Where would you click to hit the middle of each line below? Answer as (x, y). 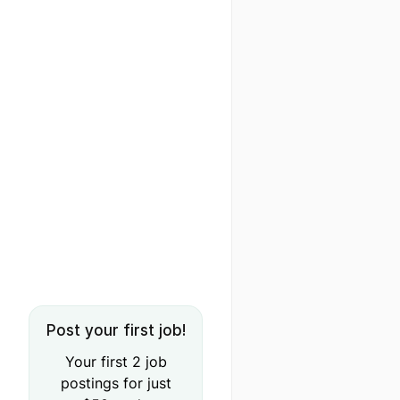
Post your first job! (116, 330)
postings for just (116, 383)
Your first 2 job (116, 362)
